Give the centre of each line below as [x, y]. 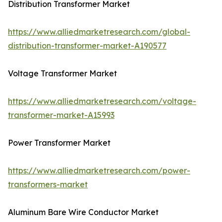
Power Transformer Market [59, 143]
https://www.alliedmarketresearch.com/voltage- [102, 101]
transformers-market [48, 185]
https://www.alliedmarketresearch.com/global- [99, 32]
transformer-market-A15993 [61, 115]
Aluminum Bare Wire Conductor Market [83, 212]
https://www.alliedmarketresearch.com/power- [99, 171]
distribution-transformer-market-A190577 [87, 46]
